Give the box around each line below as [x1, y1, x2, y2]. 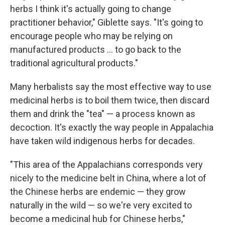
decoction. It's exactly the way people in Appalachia [10, 122, 213, 133]
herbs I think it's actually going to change [10, 4, 171, 15]
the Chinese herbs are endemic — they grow [10, 186, 186, 197]
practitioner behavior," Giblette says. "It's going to [10, 17, 203, 28]
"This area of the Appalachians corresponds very [10, 159, 203, 170]
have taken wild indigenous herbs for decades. [10, 136, 195, 147]
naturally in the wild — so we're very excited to [10, 200, 192, 211]
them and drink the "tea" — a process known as [10, 108, 195, 120]
